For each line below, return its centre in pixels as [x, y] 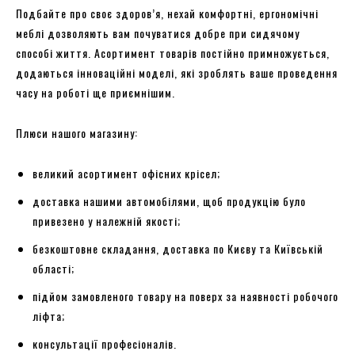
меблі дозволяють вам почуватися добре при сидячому [158, 32]
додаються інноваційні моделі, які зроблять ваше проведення [177, 72]
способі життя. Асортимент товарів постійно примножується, [173, 52]
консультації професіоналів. [105, 343]
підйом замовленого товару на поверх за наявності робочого [185, 296]
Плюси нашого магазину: [77, 132]
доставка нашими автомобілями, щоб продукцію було [169, 200]
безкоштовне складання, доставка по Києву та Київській [178, 248]
